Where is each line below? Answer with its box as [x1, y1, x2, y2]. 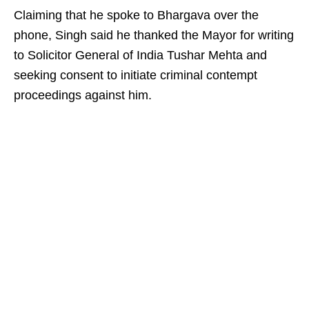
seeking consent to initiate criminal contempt [14, 68, 257, 82]
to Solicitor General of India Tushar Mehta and [14, 48, 267, 62]
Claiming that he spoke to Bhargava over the [14, 8, 259, 22]
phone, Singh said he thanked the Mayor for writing [14, 28, 294, 42]
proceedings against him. [14, 88, 152, 102]
